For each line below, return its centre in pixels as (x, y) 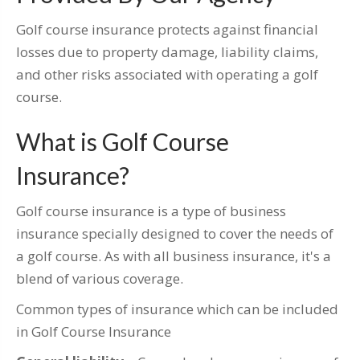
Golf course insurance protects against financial (167, 30)
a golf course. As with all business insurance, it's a (174, 256)
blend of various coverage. (100, 279)
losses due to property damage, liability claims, (167, 52)
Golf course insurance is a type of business (151, 211)
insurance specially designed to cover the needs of (175, 234)
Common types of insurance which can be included (177, 309)
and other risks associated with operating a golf (167, 75)
